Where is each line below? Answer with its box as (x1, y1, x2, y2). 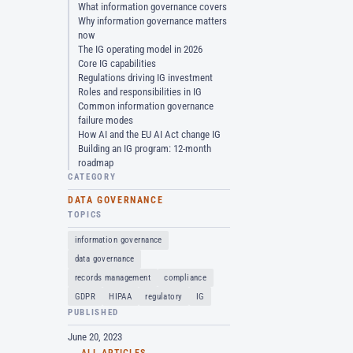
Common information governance (78, 99, 214, 112)
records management (74, 273, 151, 283)
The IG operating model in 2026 (78, 43, 203, 55)
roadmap (78, 156, 114, 169)
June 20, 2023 (68, 331, 122, 344)
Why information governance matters (78, 14, 228, 27)
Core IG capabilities (78, 57, 157, 69)
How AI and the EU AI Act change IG (78, 128, 221, 140)
